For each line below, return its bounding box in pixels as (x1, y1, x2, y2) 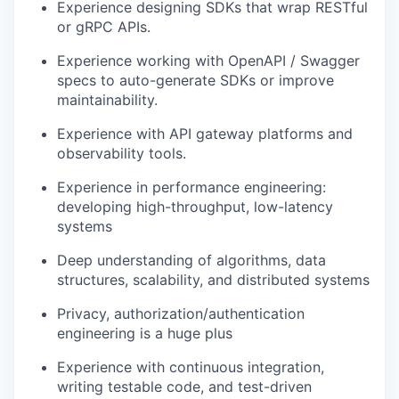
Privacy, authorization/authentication (57, 305, 305, 322)
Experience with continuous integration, (57, 358, 324, 376)
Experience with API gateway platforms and (57, 125, 353, 142)
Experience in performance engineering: (57, 178, 326, 196)
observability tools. (57, 144, 186, 162)
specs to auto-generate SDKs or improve (57, 71, 334, 89)
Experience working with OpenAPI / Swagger (57, 52, 360, 69)
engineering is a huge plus (57, 324, 232, 342)
